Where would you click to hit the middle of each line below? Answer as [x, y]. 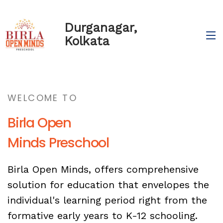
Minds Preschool [58, 143]
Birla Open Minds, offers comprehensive [103, 169]
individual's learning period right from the [107, 200]
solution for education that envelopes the [108, 185]
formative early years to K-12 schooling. [103, 216]
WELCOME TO [42, 98]
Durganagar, [101, 27]
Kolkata [87, 41]
